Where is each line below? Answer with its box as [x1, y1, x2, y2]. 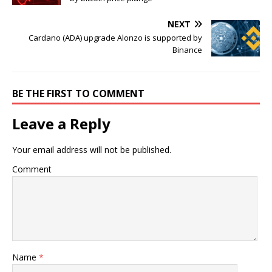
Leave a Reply [12, 113, 110, 134]
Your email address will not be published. [12, 143, 171, 155]
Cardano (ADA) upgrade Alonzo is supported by [29, 32, 202, 43]
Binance [172, 44, 202, 55]
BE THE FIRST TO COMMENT [12, 86, 144, 100]
